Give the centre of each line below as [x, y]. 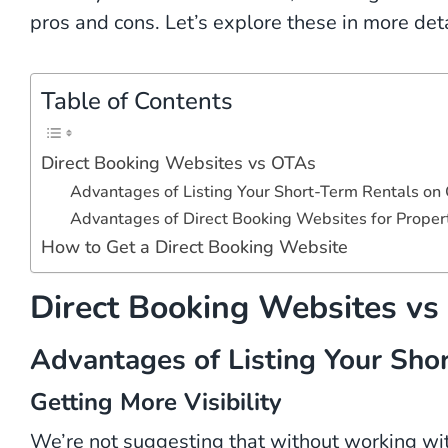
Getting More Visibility [156, 401]
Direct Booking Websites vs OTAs [178, 162]
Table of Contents [137, 100]
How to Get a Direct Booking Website [194, 246]
